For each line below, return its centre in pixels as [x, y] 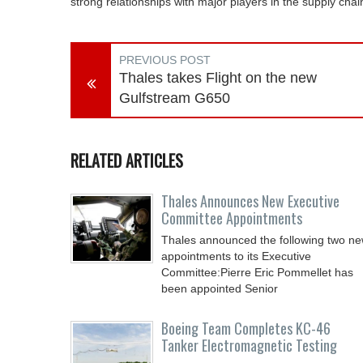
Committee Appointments [232, 218]
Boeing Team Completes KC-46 [246, 328]
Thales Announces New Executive [250, 201]
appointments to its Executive [236, 256]
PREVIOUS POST [165, 60]
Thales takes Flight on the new [218, 78]
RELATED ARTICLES [127, 160]
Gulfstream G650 [175, 98]
